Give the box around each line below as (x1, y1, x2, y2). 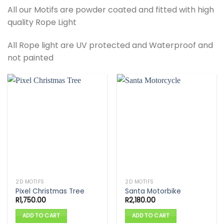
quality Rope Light (7, 16, 76, 28)
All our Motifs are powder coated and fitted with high (7, 3, 214, 15)
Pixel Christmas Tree (15, 186, 85, 196)
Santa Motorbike (125, 186, 181, 196)
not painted (7, 51, 53, 63)
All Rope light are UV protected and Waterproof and (7, 39, 213, 51)
